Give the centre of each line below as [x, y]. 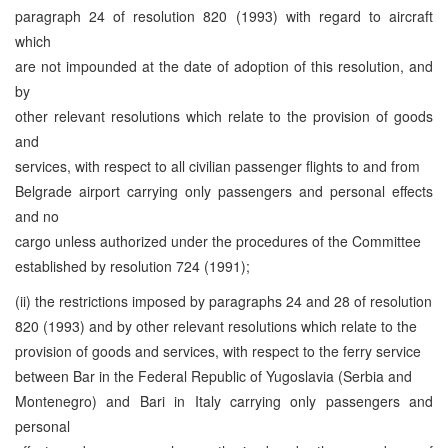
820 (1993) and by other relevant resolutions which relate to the [216, 325]
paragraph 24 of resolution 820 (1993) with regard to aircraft [224, 15]
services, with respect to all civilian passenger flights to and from [217, 165]
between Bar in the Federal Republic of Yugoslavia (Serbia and [213, 375]
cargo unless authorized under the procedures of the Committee [218, 240]
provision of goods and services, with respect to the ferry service [218, 350]
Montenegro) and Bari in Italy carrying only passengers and [224, 400]
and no [37, 215]
